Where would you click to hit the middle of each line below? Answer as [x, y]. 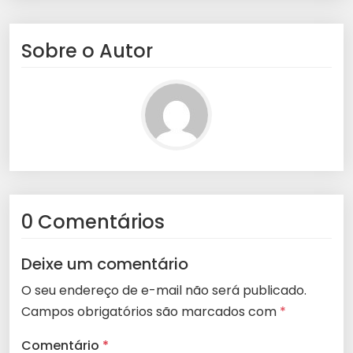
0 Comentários [93, 222]
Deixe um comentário [105, 264]
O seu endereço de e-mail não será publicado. [164, 291]
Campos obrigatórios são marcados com [150, 312]
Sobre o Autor [87, 51]
